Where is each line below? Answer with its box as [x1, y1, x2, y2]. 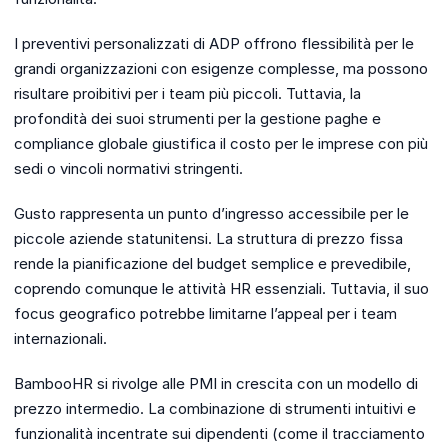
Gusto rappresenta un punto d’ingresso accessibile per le [14, 204, 409, 224]
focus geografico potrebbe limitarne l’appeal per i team [14, 304, 397, 324]
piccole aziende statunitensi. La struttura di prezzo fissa [14, 229, 403, 249]
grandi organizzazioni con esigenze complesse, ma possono [14, 59, 428, 79]
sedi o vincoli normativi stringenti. [14, 159, 243, 179]
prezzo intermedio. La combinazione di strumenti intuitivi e [14, 399, 416, 419]
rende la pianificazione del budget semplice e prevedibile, [14, 254, 411, 274]
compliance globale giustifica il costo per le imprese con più [14, 134, 428, 154]
